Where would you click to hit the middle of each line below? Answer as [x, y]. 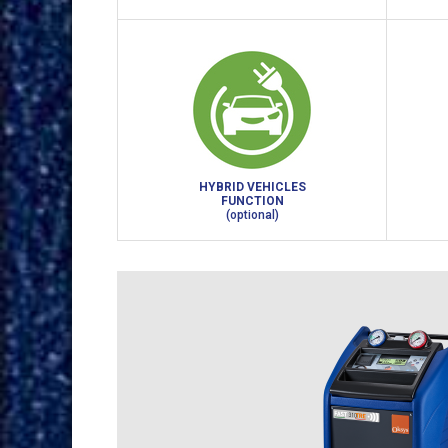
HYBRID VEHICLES [252, 187]
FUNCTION [252, 201]
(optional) [252, 215]
